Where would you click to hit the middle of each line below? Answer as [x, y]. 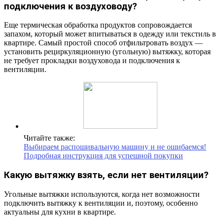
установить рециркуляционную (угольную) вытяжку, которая [107, 52]
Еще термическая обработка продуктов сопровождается [98, 25]
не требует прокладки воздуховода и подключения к [92, 61]
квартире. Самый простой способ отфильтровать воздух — [103, 43]
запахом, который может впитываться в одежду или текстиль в [110, 34]
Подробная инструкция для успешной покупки [103, 156]
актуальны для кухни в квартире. [60, 212]
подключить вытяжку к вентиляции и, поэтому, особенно [101, 203]
